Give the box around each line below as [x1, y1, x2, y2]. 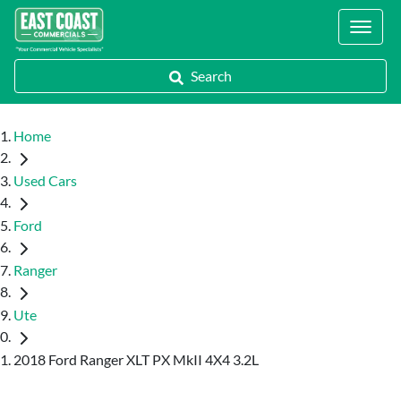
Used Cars [13, 171, 77, 189]
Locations [328, 9, 388, 26]
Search [191, 67, 232, 84]
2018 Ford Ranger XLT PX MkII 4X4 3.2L [13, 350, 259, 368]
